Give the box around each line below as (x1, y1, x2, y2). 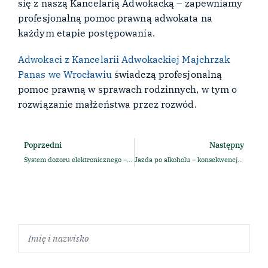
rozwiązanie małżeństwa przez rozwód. (18, 98, 197, 110)
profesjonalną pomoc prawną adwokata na (18, 11, 212, 24)
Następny (209, 139, 244, 150)
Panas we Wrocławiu (18, 68, 112, 80)
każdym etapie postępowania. (18, 26, 155, 39)
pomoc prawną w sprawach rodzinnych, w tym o (18, 83, 237, 95)
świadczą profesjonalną (111, 68, 223, 80)
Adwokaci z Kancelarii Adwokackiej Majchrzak (18, 53, 230, 65)
